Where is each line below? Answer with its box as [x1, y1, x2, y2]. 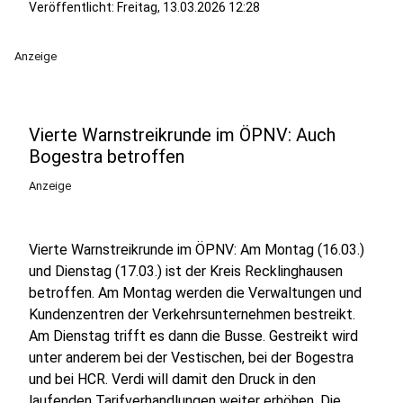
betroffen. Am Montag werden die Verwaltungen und [29, 284, 362, 301]
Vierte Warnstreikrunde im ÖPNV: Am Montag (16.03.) [29, 241, 364, 258]
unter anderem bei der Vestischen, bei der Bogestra [29, 349, 354, 366]
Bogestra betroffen [29, 146, 184, 167]
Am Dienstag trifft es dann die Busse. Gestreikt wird [29, 327, 358, 345]
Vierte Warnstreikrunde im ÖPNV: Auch [29, 124, 336, 146]
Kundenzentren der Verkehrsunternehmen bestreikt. [29, 306, 355, 323]
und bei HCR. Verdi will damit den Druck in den [29, 371, 316, 388]
